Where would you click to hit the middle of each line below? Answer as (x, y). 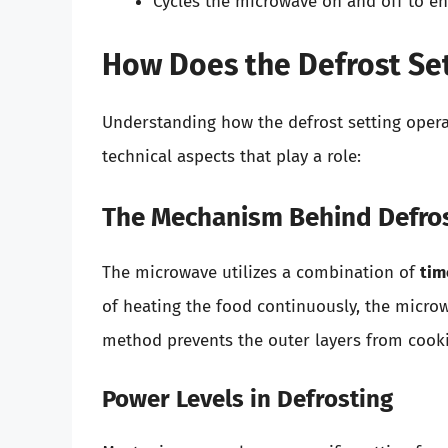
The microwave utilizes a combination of (261, 272)
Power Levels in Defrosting (247, 399)
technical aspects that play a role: (231, 157)
